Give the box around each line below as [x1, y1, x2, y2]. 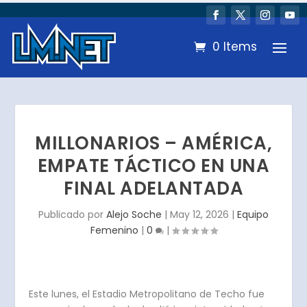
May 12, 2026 [170, 207, 229, 221]
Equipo [237, 207, 269, 221]
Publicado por [38, 207, 106, 221]
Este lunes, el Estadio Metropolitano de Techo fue [29, 286, 265, 301]
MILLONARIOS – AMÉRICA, [35, 130, 272, 156]
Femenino [90, 223, 138, 237]
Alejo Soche [106, 207, 162, 221]
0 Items [212, 38, 258, 56]
